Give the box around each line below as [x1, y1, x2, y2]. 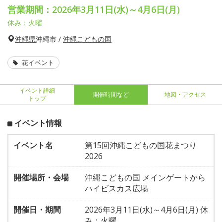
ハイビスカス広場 [85, 183, 148, 194]
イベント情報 [14, 117, 62, 128]
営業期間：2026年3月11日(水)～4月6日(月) [7, 3, 180, 15]
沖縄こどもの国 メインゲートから [85, 172, 206, 183]
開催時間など [93, 90, 129, 99]
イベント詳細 [19, 86, 55, 95]
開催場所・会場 [13, 172, 69, 183]
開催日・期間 [13, 204, 61, 215]
